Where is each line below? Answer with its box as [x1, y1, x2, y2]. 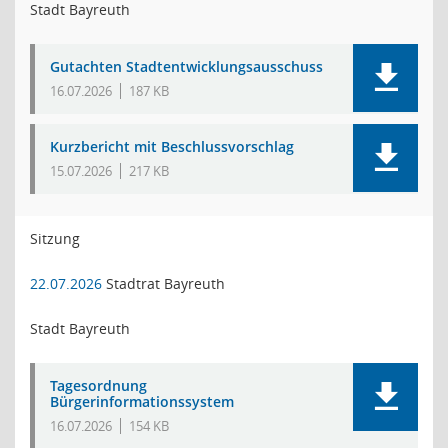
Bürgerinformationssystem [50, 392, 234, 411]
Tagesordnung [50, 376, 147, 395]
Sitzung [30, 229, 80, 248]
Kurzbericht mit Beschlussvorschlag [50, 137, 294, 156]
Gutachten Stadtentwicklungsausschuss [50, 57, 323, 76]
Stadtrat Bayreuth [102, 274, 225, 293]
